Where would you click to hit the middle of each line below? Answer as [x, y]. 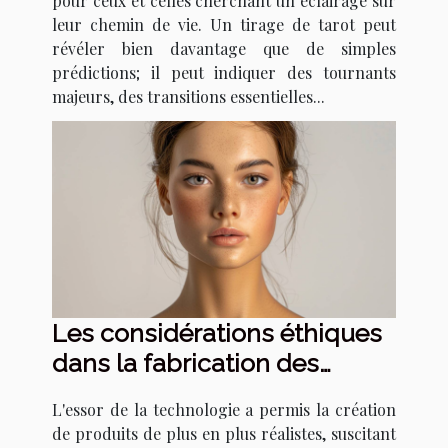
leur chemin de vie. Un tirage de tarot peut [224, 25]
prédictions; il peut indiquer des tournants [224, 73]
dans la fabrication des [185, 362]
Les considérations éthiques [217, 332]
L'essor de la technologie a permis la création [224, 409]
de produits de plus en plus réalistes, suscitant [224, 433]
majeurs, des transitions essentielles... [188, 97]
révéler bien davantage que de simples [224, 49]
